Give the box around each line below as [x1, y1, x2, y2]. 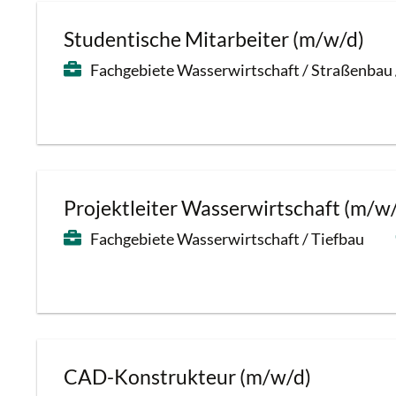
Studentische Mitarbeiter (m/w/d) [64, 27, 364, 51]
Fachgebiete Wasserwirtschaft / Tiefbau [90, 229, 364, 248]
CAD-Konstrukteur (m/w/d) [64, 365, 311, 389]
